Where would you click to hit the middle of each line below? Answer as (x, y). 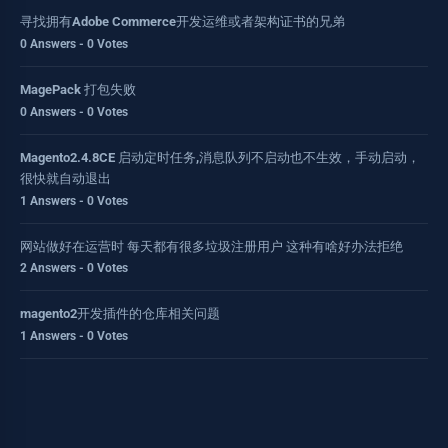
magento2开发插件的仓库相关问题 (120, 314)
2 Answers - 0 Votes (74, 268)
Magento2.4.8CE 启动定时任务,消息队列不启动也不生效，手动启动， (220, 157)
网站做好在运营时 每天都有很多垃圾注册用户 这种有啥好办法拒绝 (211, 246)
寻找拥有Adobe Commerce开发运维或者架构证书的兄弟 (182, 22)
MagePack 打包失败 (78, 89)
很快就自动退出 (65, 178)
